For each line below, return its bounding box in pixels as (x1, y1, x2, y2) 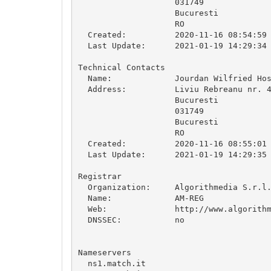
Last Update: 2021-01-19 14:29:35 (77, 149, 267, 159)
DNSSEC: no (77, 215, 184, 224)
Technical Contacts (77, 62, 165, 72)
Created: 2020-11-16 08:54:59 (77, 30, 267, 39)
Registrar (77, 171, 122, 181)
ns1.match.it (77, 258, 146, 268)
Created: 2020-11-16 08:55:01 (77, 139, 267, 148)
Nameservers (77, 247, 131, 257)
